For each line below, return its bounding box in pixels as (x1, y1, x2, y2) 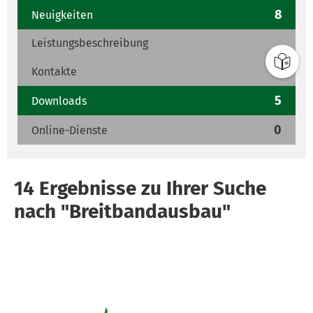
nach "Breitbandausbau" (14, 200, 231, 224)
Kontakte (31, 64, 77, 78)
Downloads (31, 94, 87, 108)
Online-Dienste (31, 123, 108, 137)
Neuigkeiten (31, 8, 93, 22)
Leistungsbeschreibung (31, 36, 148, 50)
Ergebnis (34, 177, 116, 201)
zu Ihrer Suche (136, 177, 266, 201)
